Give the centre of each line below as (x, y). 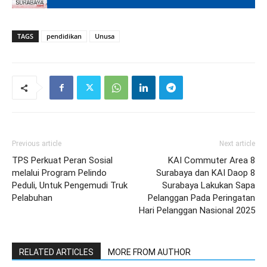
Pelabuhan (32, 198)
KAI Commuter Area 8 (212, 160)
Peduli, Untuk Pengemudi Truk (70, 185)
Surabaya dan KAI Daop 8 (206, 173)
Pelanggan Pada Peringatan (201, 198)
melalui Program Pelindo (59, 173)
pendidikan (64, 36)
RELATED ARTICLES (56, 252)
